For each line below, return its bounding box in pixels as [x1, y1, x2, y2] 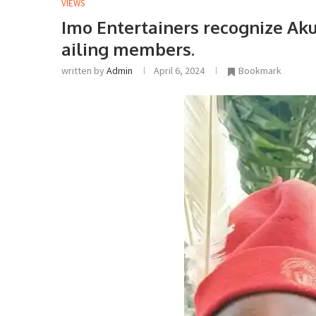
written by [61, 64, 107, 77]
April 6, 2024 [154, 64, 205, 77]
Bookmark [238, 64, 281, 77]
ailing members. [61, 38, 195, 60]
